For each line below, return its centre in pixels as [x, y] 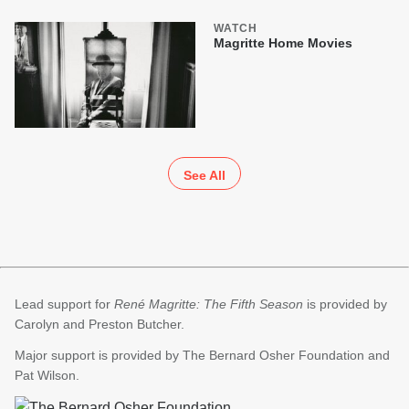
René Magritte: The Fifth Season [209, 304]
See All [204, 176]
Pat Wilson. [47, 376]
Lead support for [64, 304]
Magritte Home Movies [283, 43]
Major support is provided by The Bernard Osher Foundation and [202, 356]
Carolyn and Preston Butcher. [100, 325]
